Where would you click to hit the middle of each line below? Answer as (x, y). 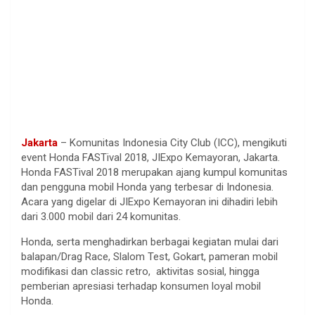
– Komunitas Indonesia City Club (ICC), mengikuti (172, 142)
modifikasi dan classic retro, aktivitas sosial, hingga (140, 271)
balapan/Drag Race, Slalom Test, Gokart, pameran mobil (149, 256)
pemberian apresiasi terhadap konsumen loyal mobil (141, 286)
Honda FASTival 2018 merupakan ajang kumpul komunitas (154, 172)
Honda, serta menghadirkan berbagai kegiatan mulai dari (150, 242)
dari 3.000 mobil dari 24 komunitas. (101, 216)
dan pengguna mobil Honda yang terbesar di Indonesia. (147, 187)
